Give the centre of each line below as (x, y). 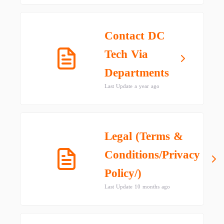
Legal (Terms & (144, 136)
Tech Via (126, 54)
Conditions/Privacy (152, 155)
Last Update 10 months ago (137, 186)
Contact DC (135, 36)
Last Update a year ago (132, 86)
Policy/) (123, 173)
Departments (137, 73)
